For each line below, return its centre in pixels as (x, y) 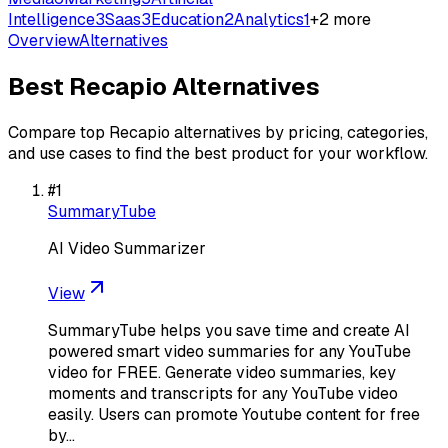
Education (187, 19)
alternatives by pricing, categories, (299, 132)
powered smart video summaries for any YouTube (229, 351)
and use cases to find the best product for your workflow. (218, 153)
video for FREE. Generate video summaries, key (222, 372)
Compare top (58, 132)
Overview (43, 40)
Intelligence (51, 19)
